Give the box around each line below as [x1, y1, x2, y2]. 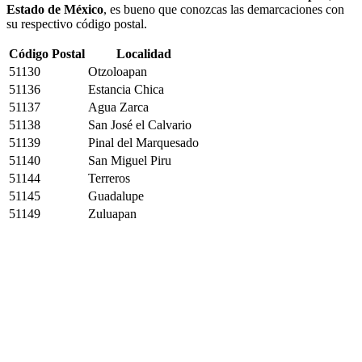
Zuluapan [88, 207, 137, 221]
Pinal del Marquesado [88, 136, 199, 149]
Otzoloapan [88, 65, 147, 78]
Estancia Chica [88, 82, 164, 96]
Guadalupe [88, 189, 144, 203]
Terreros [88, 171, 130, 185]
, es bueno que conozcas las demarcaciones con [103, 2, 344, 16]
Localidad [116, 47, 171, 61]
